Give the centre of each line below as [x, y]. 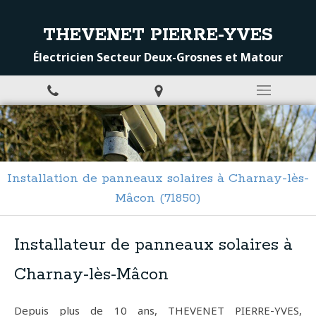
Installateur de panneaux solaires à [153, 245]
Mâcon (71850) [158, 198]
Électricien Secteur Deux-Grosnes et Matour [158, 57]
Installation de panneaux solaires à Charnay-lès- [158, 178]
